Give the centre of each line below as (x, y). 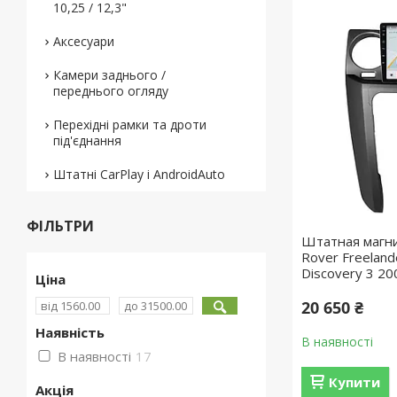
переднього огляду (111, 91)
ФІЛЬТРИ (60, 226)
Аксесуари (84, 41)
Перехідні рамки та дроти (130, 125)
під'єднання (87, 140)
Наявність (70, 332)
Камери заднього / (109, 75)
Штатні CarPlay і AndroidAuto (139, 174)
